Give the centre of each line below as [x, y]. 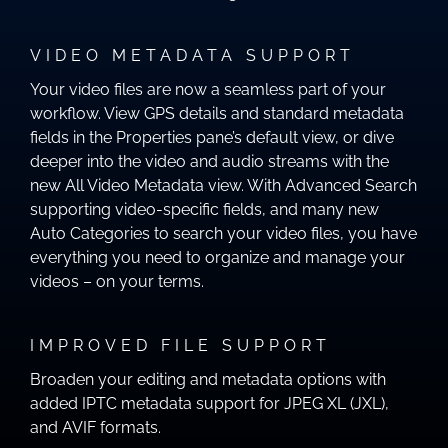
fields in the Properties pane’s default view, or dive [211, 137]
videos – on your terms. [116, 281]
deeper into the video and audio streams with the [209, 161]
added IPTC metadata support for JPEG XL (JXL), [209, 403]
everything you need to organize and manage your [217, 257]
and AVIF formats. [95, 427]
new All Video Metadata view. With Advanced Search [223, 185]
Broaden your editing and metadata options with [207, 379]
